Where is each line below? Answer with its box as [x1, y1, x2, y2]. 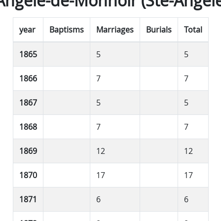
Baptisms [49, 24, 84, 35]
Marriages [96, 24, 134, 35]
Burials [146, 24, 172, 35]
